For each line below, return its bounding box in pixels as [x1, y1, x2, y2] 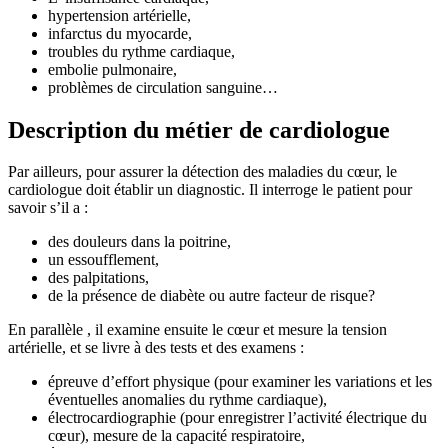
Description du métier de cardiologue [8, 116, 390, 143]
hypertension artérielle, [48, 6, 191, 24]
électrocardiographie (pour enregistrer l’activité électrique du [48, 409, 427, 427]
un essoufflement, [48, 251, 159, 269]
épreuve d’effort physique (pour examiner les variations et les [48, 373, 432, 391]
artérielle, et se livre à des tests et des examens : [8, 339, 304, 357]
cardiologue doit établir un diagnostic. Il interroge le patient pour [8, 181, 412, 199]
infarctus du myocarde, [48, 24, 192, 42]
